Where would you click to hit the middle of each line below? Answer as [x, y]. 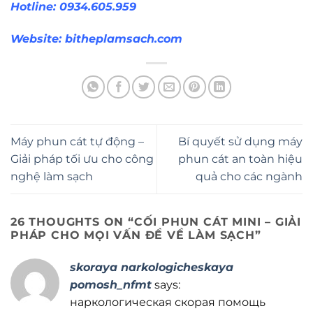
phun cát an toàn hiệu [240, 159]
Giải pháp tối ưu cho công [82, 159]
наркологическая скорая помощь [168, 302]
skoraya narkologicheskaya [152, 267]
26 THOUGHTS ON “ [72, 221]
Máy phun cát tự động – [77, 142]
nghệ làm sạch [52, 177]
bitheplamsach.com [124, 39]
